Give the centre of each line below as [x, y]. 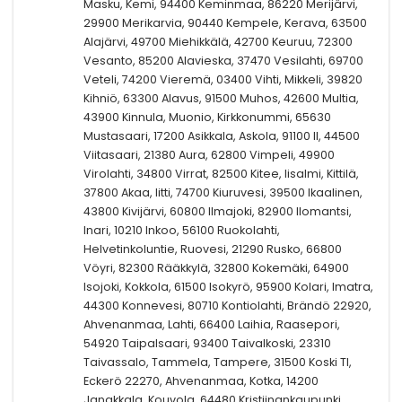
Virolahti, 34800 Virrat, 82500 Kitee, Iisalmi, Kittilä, [221, 173]
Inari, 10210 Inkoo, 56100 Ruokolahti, [182, 230]
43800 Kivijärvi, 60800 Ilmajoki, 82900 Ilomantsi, [218, 211]
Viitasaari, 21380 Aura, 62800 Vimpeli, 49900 [209, 154]
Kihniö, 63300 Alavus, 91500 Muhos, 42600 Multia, [221, 98]
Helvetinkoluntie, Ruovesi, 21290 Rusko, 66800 [213, 249]
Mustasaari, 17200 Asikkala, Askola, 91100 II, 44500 [222, 135]
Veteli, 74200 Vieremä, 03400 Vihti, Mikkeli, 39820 [223, 79]
